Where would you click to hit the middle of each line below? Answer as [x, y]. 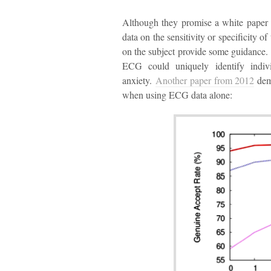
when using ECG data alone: [177, 94]
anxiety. [139, 80]
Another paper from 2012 [205, 80]
